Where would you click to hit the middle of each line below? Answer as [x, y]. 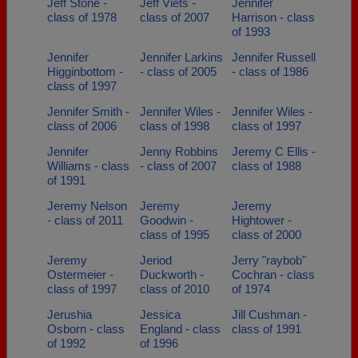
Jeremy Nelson [87, 206]
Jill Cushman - [269, 314]
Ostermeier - [80, 274]
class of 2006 [82, 126]
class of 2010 [174, 289]
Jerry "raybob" [269, 260]
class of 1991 [267, 329]
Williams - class [88, 166]
